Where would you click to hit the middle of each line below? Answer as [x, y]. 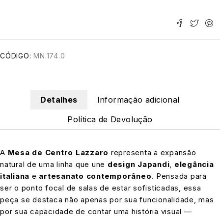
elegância [194, 165]
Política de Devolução [110, 120]
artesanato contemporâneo [95, 176]
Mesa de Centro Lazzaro [58, 153]
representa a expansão [152, 153]
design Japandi [138, 165]
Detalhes [59, 100]
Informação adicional [138, 100]
